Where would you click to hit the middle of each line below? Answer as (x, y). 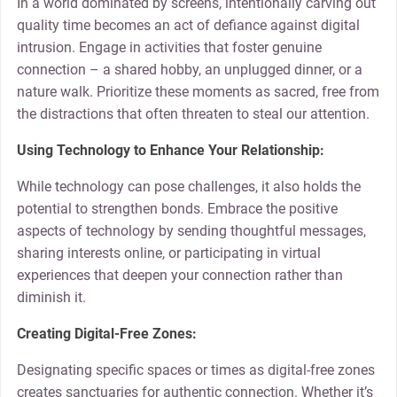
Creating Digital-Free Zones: (106, 334)
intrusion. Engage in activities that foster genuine (169, 48)
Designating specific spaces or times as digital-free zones (195, 370)
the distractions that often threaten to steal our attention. (193, 114)
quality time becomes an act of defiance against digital (188, 26)
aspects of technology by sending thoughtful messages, (191, 231)
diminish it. (51, 298)
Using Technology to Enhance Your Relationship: (170, 151)
